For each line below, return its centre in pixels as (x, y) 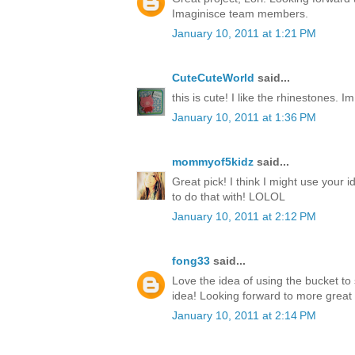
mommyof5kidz (213, 162)
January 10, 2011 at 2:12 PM (244, 217)
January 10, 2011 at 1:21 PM (244, 34)
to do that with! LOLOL (229, 197)
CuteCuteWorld (213, 78)
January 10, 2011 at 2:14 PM (244, 316)
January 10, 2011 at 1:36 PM (244, 118)
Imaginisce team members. (240, 14)
